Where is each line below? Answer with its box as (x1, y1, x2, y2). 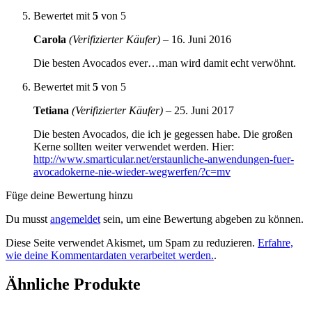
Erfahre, (258, 236, 293, 249)
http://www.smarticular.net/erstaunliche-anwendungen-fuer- (33, 153, 294, 165)
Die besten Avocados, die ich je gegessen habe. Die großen (33, 127, 292, 140)
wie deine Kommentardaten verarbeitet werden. (6, 249, 214, 261)
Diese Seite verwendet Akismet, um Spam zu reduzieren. (6, 236, 258, 249)
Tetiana (33, 104, 72, 116)
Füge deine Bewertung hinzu (6, 189, 133, 201)
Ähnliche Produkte (6, 275, 141, 294)
